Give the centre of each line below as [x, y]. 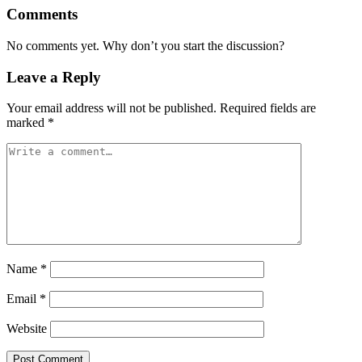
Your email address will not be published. [112, 108]
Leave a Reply [54, 77]
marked [27, 123]
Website [27, 329]
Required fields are [268, 108]
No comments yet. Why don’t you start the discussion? [145, 45]
